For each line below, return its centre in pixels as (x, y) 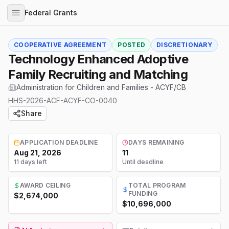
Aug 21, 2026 (38, 153)
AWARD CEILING (45, 185)
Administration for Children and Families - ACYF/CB (101, 87)
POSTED (132, 45)
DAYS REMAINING (156, 142)
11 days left (30, 162)
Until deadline (143, 162)
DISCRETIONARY (185, 45)
